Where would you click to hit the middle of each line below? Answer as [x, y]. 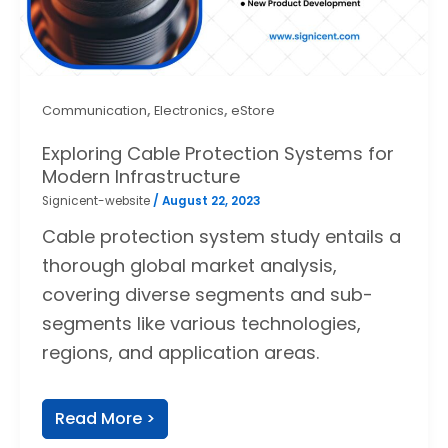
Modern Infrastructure [140, 176]
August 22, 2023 [211, 200]
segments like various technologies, [201, 323]
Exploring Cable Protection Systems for [217, 153]
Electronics [188, 110]
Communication [94, 110]
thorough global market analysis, [189, 265]
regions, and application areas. [180, 352]
